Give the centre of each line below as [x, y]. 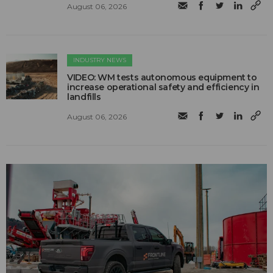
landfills [84, 97]
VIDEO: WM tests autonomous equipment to [162, 78]
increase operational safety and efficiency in [163, 87]
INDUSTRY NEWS [100, 60]
